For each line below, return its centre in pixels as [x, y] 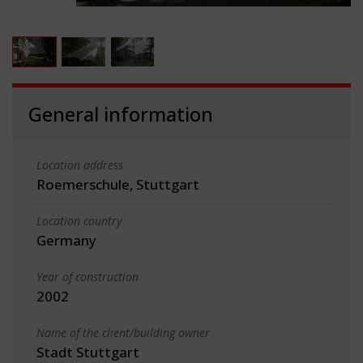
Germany [66, 240]
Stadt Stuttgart [88, 352]
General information [121, 113]
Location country [79, 220]
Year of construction [88, 276]
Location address [80, 164]
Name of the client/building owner [123, 332]
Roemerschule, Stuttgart [118, 184]
